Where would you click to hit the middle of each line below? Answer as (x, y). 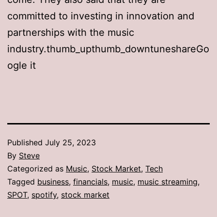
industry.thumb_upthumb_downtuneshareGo (108, 49)
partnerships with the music (71, 32)
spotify (44, 194)
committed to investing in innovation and (101, 16)
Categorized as (37, 168)
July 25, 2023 (70, 142)
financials (90, 181)
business (53, 181)
